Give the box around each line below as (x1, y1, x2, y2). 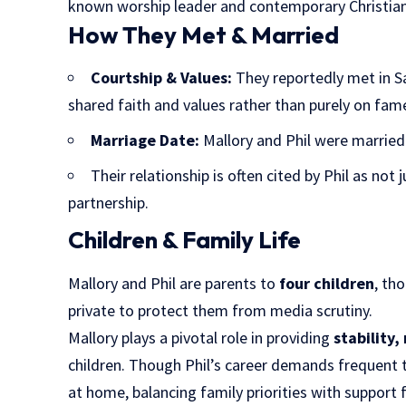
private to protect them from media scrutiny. (68, 299, 373, 321)
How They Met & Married (68, 20, 340, 51)
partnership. (68, 192, 150, 214)
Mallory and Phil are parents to (68, 272, 280, 294)
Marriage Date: (91, 130, 200, 151)
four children (279, 272, 375, 294)
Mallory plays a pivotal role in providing (68, 326, 334, 348)
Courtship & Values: (91, 67, 233, 89)
